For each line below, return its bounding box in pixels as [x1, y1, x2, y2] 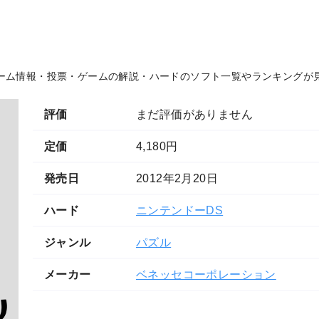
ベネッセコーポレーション [136, 268, 276, 281]
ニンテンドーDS [136, 204, 224, 216]
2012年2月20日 [136, 172, 219, 184]
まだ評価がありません [136, 108, 253, 120]
